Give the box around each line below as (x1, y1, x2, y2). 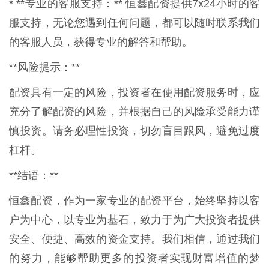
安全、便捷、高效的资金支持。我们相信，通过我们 (9, 233, 260, 246)
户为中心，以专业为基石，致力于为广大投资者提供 (9, 214, 260, 226)
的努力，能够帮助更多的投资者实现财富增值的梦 (9, 252, 260, 265)
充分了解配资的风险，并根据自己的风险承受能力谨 (9, 106, 260, 118)
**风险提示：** (9, 61, 80, 74)
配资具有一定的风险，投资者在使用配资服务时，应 (9, 86, 260, 99)
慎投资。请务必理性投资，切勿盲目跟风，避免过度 (9, 125, 260, 138)
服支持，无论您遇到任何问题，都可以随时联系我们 (9, 17, 260, 29)
